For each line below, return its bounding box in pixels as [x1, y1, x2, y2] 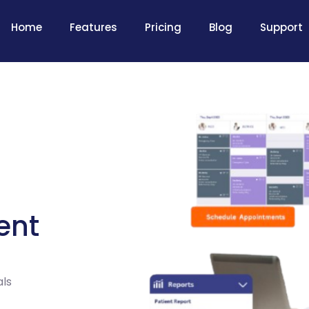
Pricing [144, 20, 181, 34]
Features [69, 20, 117, 34]
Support [259, 20, 303, 34]
